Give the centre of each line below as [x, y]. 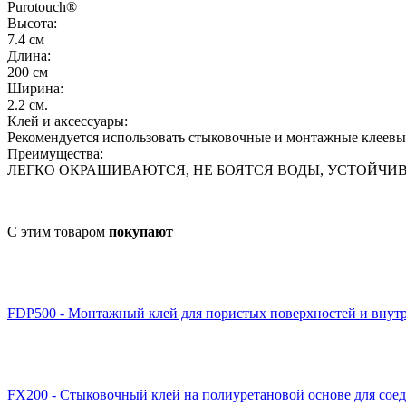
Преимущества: [55, 153]
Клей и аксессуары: [68, 121]
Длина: [29, 55]
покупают [141, 231]
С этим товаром [58, 231]
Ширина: [35, 88]
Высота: [32, 23]
